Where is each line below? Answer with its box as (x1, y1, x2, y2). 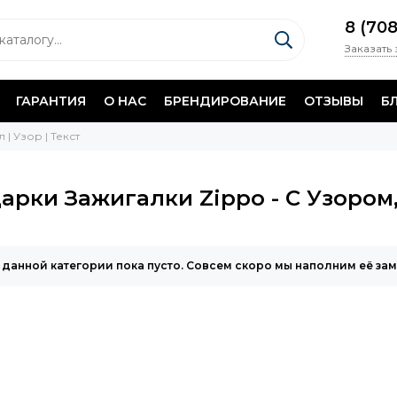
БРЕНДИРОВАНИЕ (164, 92, 286, 109)
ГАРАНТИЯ (16, 92, 86, 109)
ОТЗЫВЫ (304, 92, 363, 109)
